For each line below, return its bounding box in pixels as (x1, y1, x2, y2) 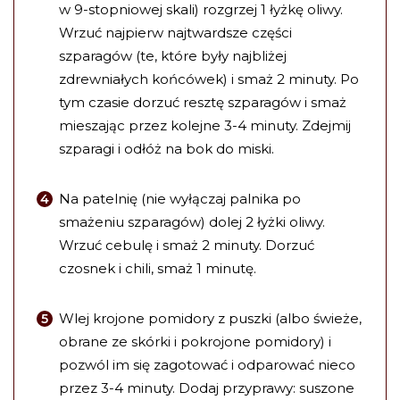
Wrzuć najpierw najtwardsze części (59, 24, 292, 42)
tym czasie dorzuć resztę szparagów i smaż (59, 94, 346, 112)
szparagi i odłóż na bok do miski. (59, 140, 274, 158)
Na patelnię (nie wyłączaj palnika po (59, 190, 301, 208)
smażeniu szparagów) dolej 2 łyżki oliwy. (59, 213, 325, 231)
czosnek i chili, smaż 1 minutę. (59, 260, 256, 278)
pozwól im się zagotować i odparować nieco (59, 356, 355, 374)
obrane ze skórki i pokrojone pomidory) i (59, 333, 331, 351)
